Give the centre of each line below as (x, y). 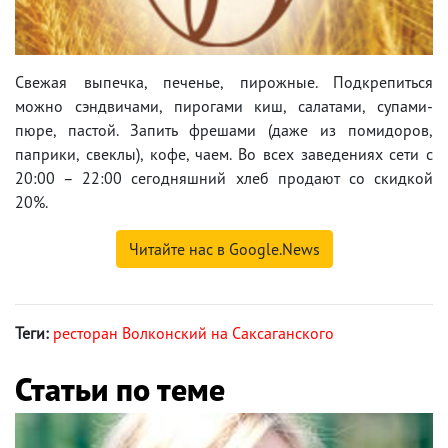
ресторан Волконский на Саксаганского (193, 332)
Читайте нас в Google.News (224, 248)
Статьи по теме (120, 388)
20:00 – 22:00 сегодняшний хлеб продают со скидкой (224, 177)
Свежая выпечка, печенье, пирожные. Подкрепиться (224, 81)
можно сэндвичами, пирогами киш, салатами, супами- (224, 105)
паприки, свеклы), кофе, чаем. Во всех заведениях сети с (224, 153)
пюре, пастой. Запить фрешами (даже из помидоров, (224, 129)
